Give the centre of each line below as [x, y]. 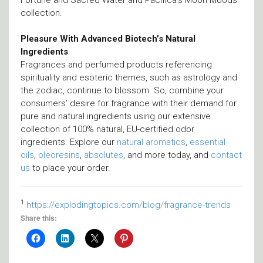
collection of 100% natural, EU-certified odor [107, 129]
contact [226, 155]
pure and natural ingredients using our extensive [116, 116]
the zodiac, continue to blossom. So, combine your [122, 90]
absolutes [104, 155]
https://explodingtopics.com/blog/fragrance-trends [129, 205]
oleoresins [59, 155]
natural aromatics [151, 142]
